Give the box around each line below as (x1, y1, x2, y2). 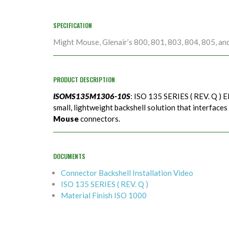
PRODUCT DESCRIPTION (53, 75, 115, 84)
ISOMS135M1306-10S (53, 91, 130, 101)
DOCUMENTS (53, 152, 85, 161)
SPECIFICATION (53, 21, 92, 30)
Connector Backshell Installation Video (61, 168, 193, 178)
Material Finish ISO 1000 (61, 191, 147, 200)
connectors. (79, 114, 120, 124)
